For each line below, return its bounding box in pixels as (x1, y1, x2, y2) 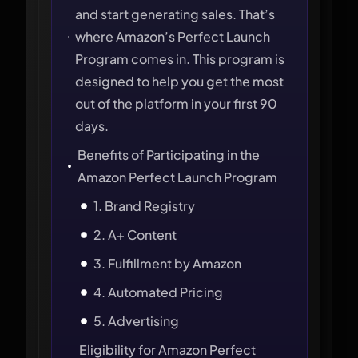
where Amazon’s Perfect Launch (75, 28, 271, 45)
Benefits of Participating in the (78, 146, 261, 163)
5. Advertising (93, 312, 179, 329)
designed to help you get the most (75, 73, 284, 89)
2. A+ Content (93, 226, 177, 243)
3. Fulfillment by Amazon (93, 255, 241, 272)
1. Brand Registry (93, 197, 195, 214)
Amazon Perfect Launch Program (78, 169, 278, 185)
